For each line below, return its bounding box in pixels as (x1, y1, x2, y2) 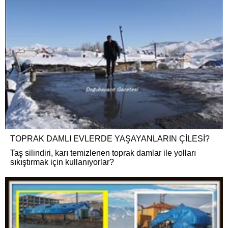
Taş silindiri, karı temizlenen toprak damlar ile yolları (10, 149, 196, 158)
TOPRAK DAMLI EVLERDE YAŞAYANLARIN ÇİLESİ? (10, 134, 210, 144)
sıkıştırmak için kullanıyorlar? (10, 158, 114, 167)
